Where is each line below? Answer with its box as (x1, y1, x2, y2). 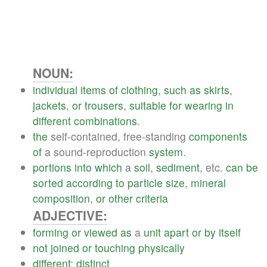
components (189, 128, 247, 144)
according (66, 175, 113, 190)
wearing (185, 97, 222, 113)
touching (95, 240, 135, 255)
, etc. (200, 159, 226, 175)
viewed (84, 224, 117, 240)
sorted (33, 175, 63, 190)
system (149, 144, 183, 159)
